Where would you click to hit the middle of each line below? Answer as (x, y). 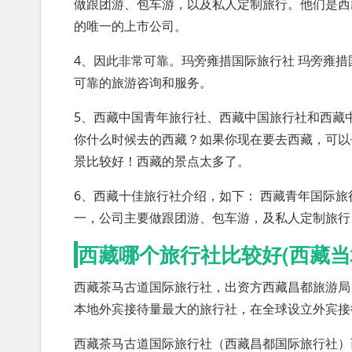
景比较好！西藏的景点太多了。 (162, 161)
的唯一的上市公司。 (130, 26)
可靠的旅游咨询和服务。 (143, 82)
